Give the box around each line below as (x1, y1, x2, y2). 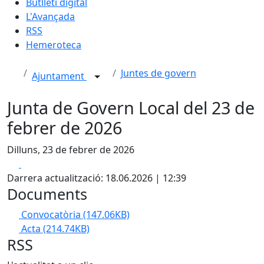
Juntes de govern (120, 67, 196, 80)
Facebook (21, 157, 64, 170)
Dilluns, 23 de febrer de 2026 (7, 143, 134, 156)
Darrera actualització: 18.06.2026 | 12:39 (7, 171, 186, 184)
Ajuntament (32, 70, 87, 83)
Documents (7, 184, 87, 204)
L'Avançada (26, 10, 75, 23)
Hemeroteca (26, 38, 81, 51)
